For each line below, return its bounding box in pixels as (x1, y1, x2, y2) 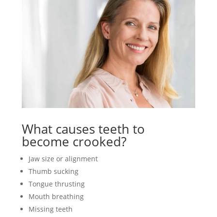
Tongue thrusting (28, 179, 85, 188)
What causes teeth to (21, 120, 145, 138)
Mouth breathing (28, 191, 84, 201)
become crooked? (21, 132, 126, 150)
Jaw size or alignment (28, 154, 98, 163)
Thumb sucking (28, 166, 78, 176)
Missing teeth (28, 204, 73, 214)
